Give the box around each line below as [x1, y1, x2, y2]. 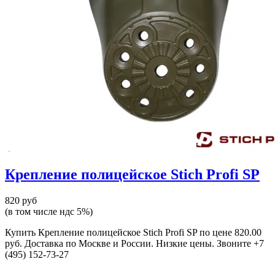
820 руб [5, 195, 37, 206]
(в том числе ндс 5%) [5, 206, 93, 217]
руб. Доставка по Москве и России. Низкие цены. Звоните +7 [5, 238, 264, 249]
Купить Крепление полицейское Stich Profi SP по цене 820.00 [5, 227, 261, 238]
